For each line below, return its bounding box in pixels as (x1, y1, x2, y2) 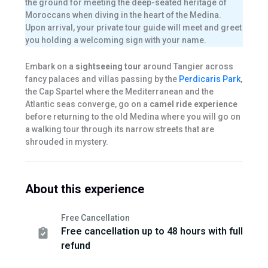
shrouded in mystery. (25, 136, 108, 147)
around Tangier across (141, 61, 233, 71)
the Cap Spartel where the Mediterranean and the (25, 86, 214, 96)
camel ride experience (149, 99, 237, 109)
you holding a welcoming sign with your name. (25, 35, 206, 45)
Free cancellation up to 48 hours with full (60, 226, 243, 237)
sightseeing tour (75, 61, 141, 71)
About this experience (25, 182, 144, 197)
